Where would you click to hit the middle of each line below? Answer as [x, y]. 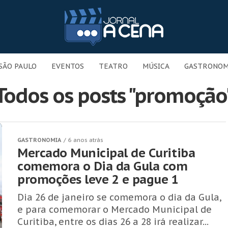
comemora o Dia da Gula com [103, 166]
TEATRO [113, 66]
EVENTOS [68, 66]
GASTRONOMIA [39, 140]
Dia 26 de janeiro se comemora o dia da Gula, [119, 197]
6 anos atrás [86, 140]
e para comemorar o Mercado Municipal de [115, 209]
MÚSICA [156, 66]
